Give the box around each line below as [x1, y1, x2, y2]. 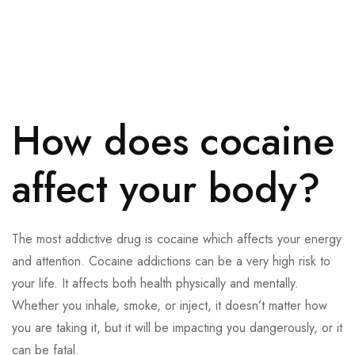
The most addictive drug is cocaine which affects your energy [12, 230, 342, 249]
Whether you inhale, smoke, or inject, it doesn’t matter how [12, 296, 327, 315]
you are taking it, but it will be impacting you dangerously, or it [12, 319, 342, 338]
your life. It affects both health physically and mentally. [12, 274, 299, 293]
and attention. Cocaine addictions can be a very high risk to [12, 252, 330, 271]
